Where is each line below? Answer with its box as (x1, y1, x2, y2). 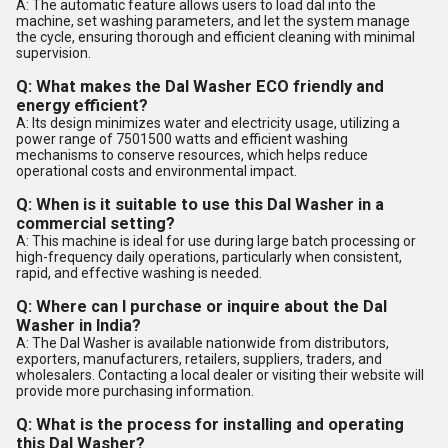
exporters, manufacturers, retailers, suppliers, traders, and (16, 351, 382, 367)
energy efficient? (16, 96, 148, 115)
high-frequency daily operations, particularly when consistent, (16, 249, 402, 265)
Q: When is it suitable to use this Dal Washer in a (16, 195, 384, 214)
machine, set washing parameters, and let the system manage (16, 13, 410, 29)
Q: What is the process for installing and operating (16, 415, 404, 434)
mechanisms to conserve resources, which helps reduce (16, 147, 368, 163)
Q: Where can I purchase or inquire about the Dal (16, 297, 387, 316)
